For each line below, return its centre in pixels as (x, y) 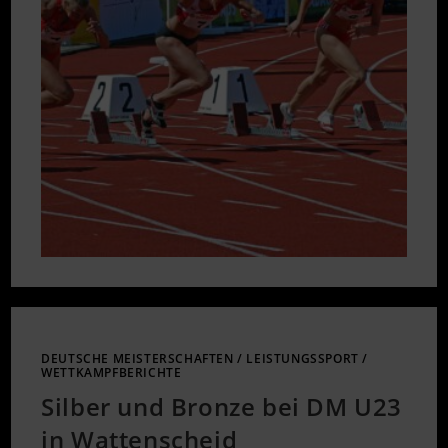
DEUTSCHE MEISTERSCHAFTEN (137, 359)
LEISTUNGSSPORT (302, 359)
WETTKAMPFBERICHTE (111, 373)
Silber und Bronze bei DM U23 (222, 407)
